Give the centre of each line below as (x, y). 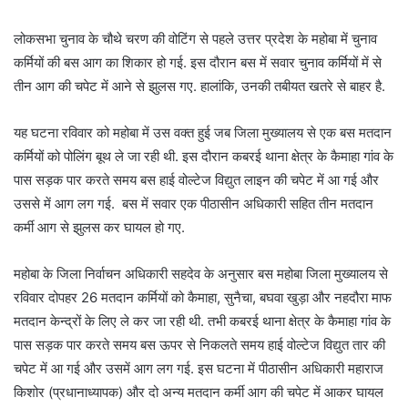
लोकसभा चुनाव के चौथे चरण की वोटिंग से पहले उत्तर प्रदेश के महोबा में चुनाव (195, 39)
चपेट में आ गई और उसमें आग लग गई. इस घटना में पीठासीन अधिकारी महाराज (199, 369)
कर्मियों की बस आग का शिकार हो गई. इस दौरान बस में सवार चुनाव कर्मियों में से (198, 63)
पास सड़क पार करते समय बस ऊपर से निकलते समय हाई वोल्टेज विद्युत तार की (199, 345)
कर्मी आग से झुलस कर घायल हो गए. (99, 228)
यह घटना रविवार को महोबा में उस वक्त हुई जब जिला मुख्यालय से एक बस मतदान (203, 133)
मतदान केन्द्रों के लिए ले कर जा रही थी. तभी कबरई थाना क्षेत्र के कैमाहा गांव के (202, 321)
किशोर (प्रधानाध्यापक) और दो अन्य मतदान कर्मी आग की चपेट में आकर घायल (199, 393)
